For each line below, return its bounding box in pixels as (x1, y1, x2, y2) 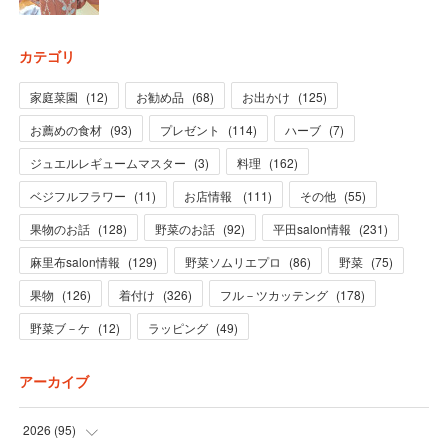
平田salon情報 (272, 220, 351, 238)
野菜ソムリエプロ (184, 253, 281, 271)
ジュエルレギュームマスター (29, 154, 186, 172)
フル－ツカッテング (219, 286, 328, 304)
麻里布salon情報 (29, 253, 120, 271)
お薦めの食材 (29, 121, 102, 139)
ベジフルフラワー (29, 187, 126, 205)
